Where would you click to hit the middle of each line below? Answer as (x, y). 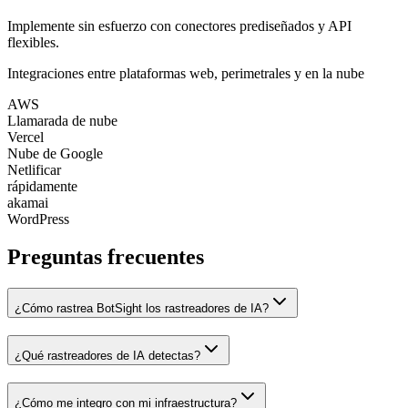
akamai (28, 202)
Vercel (25, 137)
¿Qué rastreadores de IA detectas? (107, 356)
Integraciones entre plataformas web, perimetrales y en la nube (186, 73)
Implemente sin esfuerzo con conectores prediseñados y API (179, 25)
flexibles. (33, 42)
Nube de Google (55, 153)
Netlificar (34, 169)
